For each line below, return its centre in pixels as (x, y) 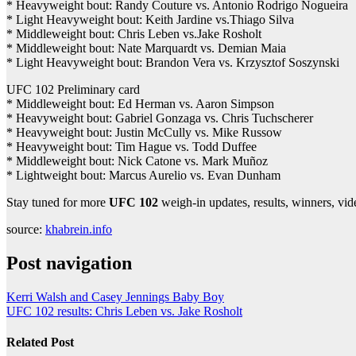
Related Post (40, 342)
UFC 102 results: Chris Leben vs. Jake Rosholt (124, 311)
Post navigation (69, 263)
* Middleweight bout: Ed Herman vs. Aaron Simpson (140, 103)
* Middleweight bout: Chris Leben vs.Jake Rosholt (134, 33)
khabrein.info (79, 229)
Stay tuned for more (58, 202)
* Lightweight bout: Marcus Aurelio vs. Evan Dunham (143, 175)
